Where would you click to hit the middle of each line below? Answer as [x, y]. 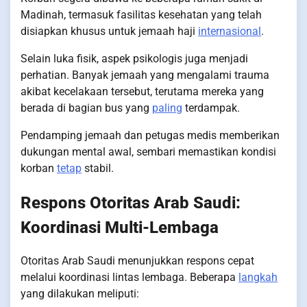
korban [39, 168]
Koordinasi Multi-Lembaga [120, 227]
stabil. [98, 168]
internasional [230, 31]
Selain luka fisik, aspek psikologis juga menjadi [134, 58]
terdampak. [211, 108]
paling [167, 108]
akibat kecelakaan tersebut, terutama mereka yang [142, 91]
